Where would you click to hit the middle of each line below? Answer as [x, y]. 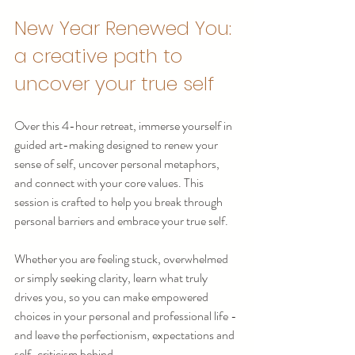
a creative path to [101, 56]
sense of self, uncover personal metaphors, [118, 164]
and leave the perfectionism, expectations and [126, 335]
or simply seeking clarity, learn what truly [112, 278]
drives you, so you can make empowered [113, 297]
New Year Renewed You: [126, 28]
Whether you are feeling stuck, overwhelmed [122, 259]
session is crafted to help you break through [120, 202]
